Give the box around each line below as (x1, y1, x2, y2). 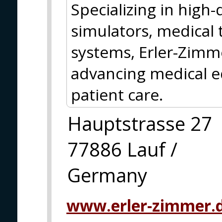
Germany (67, 162, 147, 188)
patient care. (71, 84, 163, 106)
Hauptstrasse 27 (67, 111, 212, 137)
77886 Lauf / (67, 136, 177, 163)
